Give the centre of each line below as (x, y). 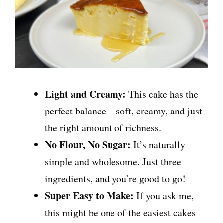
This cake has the (163, 94)
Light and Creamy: (87, 94)
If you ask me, (164, 196)
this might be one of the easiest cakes (120, 213)
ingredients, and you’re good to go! (115, 179)
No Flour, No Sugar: (88, 145)
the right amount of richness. (103, 128)
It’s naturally (158, 145)
